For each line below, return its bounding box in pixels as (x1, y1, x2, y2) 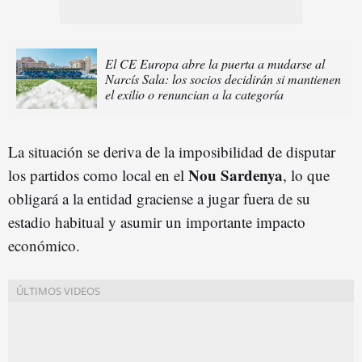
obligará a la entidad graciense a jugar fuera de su (8, 188, 310, 209)
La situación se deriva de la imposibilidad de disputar (8, 141, 335, 162)
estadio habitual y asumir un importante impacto (8, 212, 305, 233)
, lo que (283, 165, 330, 186)
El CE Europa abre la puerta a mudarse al (105, 55, 325, 73)
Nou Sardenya (188, 164, 283, 187)
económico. (8, 235, 80, 256)
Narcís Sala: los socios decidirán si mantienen (105, 70, 341, 88)
